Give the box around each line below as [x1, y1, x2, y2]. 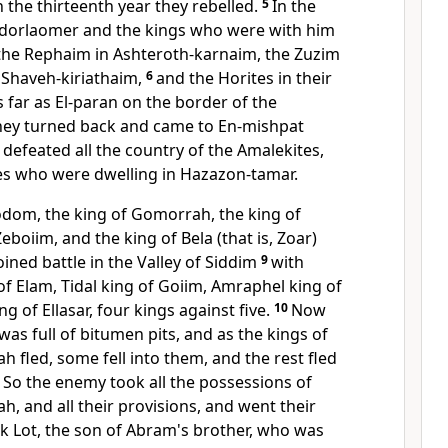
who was [257, 419, 324, 441]
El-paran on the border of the [55, 91, 277, 113]
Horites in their [218, 67, 332, 89]
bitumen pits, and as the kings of [80, 323, 328, 345]
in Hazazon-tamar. [162, 163, 298, 185]
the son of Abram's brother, [45, 419, 257, 441]
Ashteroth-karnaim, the [113, 43, 294, 65]
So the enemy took [3, 371, 149, 393]
